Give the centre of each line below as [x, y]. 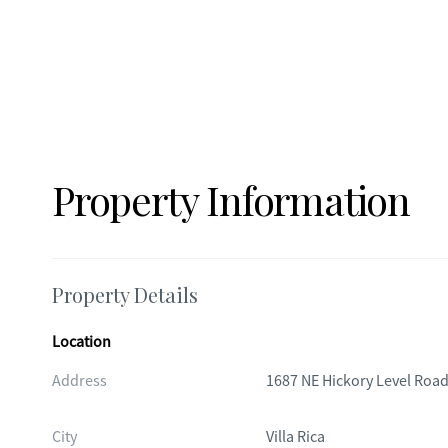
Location [81, 342]
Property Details [125, 294]
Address [79, 381]
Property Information [231, 199]
